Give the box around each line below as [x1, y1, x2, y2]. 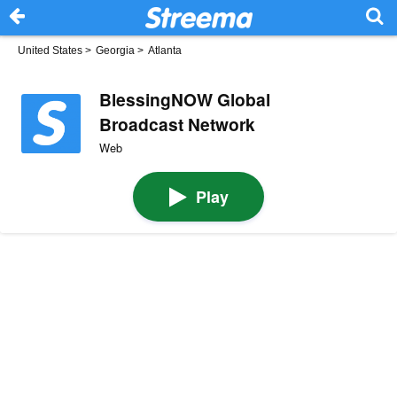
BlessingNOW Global [98, 86, 270, 112]
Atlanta [148, 44, 182, 57]
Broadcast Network [98, 111, 255, 136]
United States [18, 44, 82, 57]
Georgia [96, 44, 135, 57]
